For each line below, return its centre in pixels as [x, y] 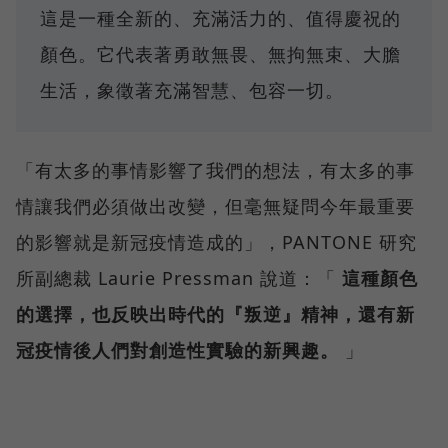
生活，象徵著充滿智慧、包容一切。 [192, 90]
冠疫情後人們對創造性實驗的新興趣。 [177, 350]
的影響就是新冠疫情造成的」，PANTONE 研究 [216, 242]
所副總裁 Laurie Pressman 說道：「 [179, 278]
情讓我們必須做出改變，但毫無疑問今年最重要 [215, 206]
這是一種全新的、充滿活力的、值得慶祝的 [220, 18]
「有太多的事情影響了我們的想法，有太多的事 [215, 170]
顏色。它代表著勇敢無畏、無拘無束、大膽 [220, 54]
